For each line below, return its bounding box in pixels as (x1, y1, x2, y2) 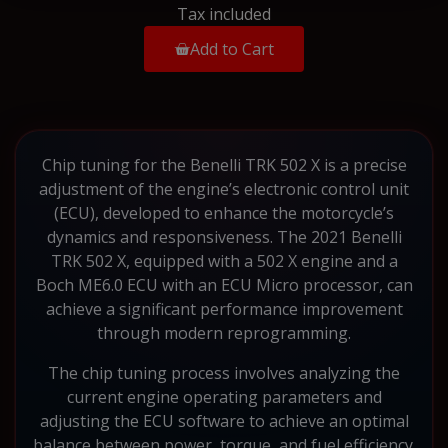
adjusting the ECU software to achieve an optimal (39, 409, 409, 432)
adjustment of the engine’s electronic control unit (39, 177, 409, 200)
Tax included (177, 2, 271, 25)
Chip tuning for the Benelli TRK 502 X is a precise (41, 153, 407, 176)
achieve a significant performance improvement (45, 297, 403, 320)
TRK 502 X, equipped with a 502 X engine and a (50, 249, 398, 272)
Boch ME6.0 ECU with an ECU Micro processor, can (35, 273, 413, 296)
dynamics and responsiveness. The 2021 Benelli (46, 225, 402, 248)
